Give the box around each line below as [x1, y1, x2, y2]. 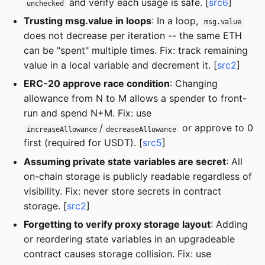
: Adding [211, 218, 248, 231]
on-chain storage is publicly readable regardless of [24, 170, 252, 182]
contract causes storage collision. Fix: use [24, 248, 211, 260]
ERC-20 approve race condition [24, 77, 170, 90]
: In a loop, [151, 14, 201, 27]
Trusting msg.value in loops [24, 14, 151, 27]
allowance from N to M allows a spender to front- [24, 92, 247, 105]
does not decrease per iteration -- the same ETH [24, 29, 242, 41]
